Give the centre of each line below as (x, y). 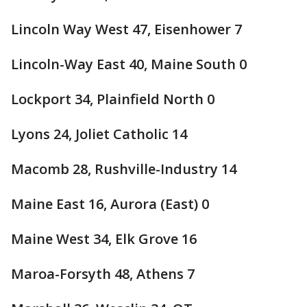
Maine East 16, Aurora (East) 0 (110, 204)
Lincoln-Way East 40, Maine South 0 (129, 64)
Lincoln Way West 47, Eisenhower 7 (126, 29)
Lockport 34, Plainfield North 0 (113, 99)
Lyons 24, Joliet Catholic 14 (99, 134)
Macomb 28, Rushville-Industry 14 (124, 169)
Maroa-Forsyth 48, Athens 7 (103, 274)
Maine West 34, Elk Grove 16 (104, 239)
